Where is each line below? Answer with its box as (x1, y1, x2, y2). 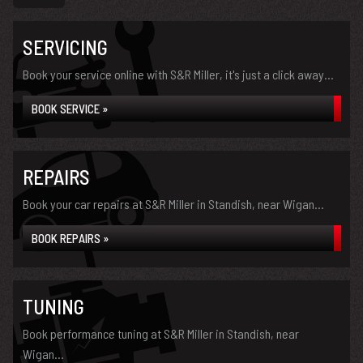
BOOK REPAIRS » (32, 231, 109, 246)
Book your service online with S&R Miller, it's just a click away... (23, 66, 334, 82)
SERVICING (23, 35, 108, 59)
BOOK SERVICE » (32, 101, 108, 116)
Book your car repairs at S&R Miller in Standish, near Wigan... (23, 196, 324, 211)
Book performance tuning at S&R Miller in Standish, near (23, 326, 299, 341)
